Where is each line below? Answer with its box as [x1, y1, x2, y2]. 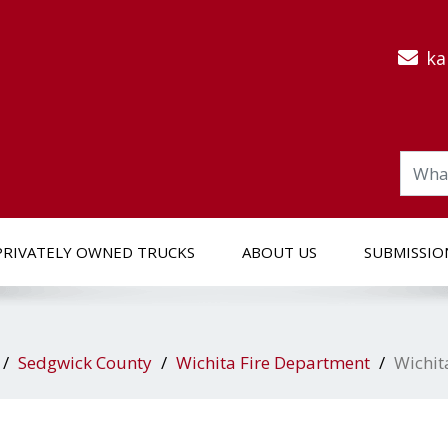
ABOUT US [242, 242, 317, 262]
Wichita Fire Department [176, 351, 370, 374]
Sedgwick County [18, 351, 152, 374]
